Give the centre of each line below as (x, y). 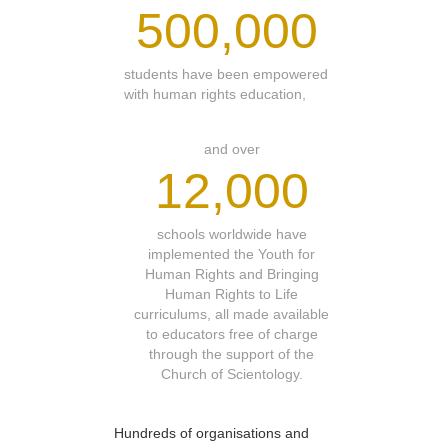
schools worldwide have (231, 233)
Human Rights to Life (231, 293)
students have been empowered (226, 73)
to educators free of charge (231, 333)
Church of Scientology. (231, 373)
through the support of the (231, 353)
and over (231, 148)
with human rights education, (215, 93)
